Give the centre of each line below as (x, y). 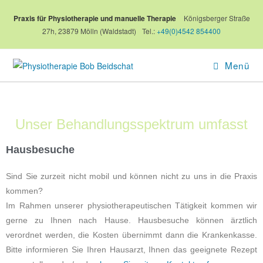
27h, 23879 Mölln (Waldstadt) (89, 31)
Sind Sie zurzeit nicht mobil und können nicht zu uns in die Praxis (131, 176)
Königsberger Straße (217, 18)
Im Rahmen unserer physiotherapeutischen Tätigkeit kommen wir (131, 205)
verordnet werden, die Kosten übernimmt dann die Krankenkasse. (131, 235)
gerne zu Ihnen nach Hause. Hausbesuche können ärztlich (131, 220)
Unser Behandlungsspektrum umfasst (131, 124)
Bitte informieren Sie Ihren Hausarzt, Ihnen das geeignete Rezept (131, 249)
